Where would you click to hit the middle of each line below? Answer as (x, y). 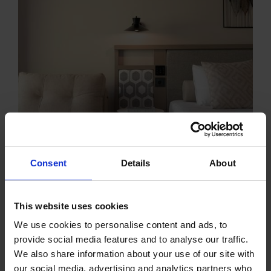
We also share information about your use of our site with (134, 254)
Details (135, 163)
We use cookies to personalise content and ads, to (121, 225)
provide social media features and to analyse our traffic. (131, 239)
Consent (48, 163)
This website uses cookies (71, 206)
